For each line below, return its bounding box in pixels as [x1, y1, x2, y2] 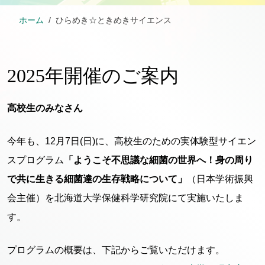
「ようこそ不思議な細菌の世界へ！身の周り [64, 155, 253, 165]
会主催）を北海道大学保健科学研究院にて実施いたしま [7, 193, 244, 203]
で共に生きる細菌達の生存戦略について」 [7, 174, 187, 184]
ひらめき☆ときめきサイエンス [56, 16, 172, 25]
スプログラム [7, 155, 64, 165]
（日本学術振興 [187, 174, 253, 184]
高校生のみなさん [7, 103, 83, 113]
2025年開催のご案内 [7, 65, 179, 86]
